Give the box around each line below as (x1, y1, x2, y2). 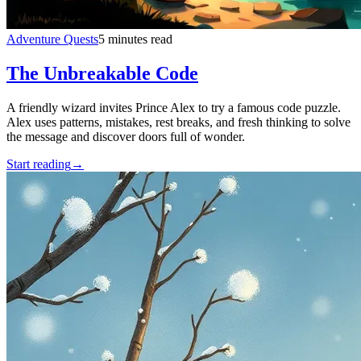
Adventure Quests (6, 32, 98, 47)
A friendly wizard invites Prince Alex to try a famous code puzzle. (6, 101, 341, 115)
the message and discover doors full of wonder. (6, 130, 245, 144)
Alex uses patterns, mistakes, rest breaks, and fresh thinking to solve (6, 115, 351, 130)
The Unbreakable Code (6, 63, 198, 85)
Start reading (6, 157, 71, 172)
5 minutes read (98, 32, 172, 47)
